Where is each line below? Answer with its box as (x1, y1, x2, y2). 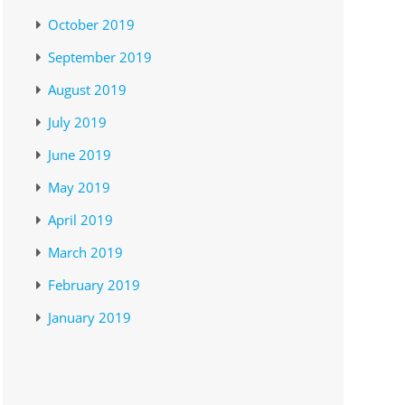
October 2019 (48, 15, 136, 34)
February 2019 (48, 276, 141, 295)
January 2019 (48, 308, 132, 327)
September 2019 (48, 48, 153, 67)
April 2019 (48, 211, 114, 230)
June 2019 (48, 146, 112, 165)
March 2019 (48, 243, 124, 262)
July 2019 (48, 113, 108, 132)
